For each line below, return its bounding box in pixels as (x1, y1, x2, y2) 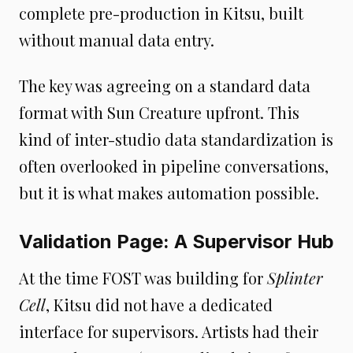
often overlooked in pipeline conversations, (19, 154, 329, 176)
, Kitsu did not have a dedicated (46, 293, 273, 315)
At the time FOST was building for (19, 266, 267, 288)
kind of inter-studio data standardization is (19, 128, 333, 150)
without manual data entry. (19, 28, 214, 50)
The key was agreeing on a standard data (19, 74, 310, 96)
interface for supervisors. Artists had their (19, 320, 318, 342)
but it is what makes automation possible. (19, 181, 319, 203)
